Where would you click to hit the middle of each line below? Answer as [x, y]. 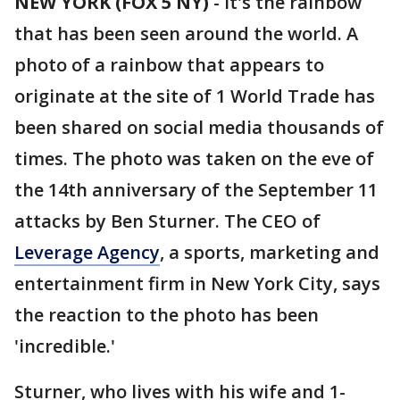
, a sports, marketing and [270, 252]
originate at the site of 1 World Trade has [195, 96]
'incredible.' [65, 346]
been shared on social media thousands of [199, 127]
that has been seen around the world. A [186, 33]
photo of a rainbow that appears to [169, 65]
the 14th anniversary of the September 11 [196, 190]
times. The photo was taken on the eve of [194, 158]
